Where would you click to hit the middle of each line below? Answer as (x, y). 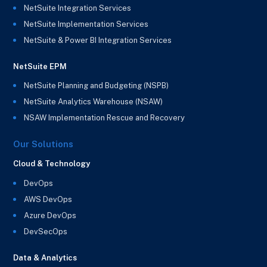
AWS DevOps (48, 199)
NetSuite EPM (40, 66)
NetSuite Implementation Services (86, 24)
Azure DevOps (50, 215)
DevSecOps (46, 231)
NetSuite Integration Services (78, 8)
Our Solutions (44, 144)
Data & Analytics (45, 258)
